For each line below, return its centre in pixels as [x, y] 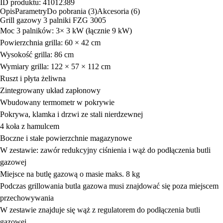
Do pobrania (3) [72, 11]
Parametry [31, 11]
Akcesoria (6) [118, 11]
